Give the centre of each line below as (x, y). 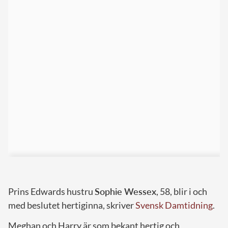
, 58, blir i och (182, 192)
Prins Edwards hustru (51, 192)
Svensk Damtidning (174, 205)
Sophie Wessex (125, 192)
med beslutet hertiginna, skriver (72, 205)
